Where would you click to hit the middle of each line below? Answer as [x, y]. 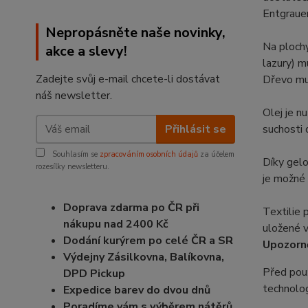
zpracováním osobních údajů [149, 154]
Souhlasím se [75, 154]
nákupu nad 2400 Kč [116, 224]
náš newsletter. [74, 96]
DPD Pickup [94, 274]
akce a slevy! [86, 51]
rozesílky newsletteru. [73, 167]
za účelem [216, 154]
